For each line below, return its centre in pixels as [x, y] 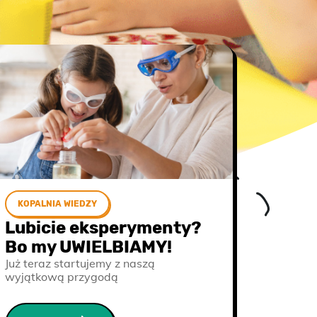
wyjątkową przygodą [62, 277]
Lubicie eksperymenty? [103, 228]
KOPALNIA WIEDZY [57, 204]
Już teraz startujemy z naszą [80, 263]
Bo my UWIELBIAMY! [88, 247]
